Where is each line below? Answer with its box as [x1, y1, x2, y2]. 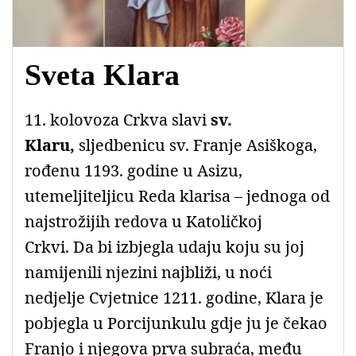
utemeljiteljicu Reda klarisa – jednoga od [25, 184, 330, 207]
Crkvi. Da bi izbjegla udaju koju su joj [25, 235, 304, 257]
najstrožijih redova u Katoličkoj [25, 210, 262, 232]
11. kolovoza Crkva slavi [25, 108, 211, 130]
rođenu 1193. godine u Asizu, [25, 159, 242, 181]
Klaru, [25, 133, 79, 156]
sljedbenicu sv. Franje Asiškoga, [79, 133, 317, 156]
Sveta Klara [25, 57, 188, 91]
